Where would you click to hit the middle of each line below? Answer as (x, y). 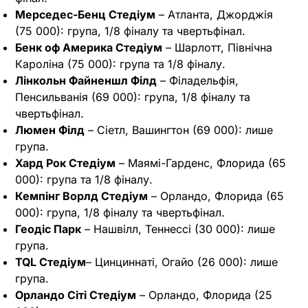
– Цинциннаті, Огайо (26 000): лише (182, 262)
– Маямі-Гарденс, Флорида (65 (201, 163)
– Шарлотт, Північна (217, 48)
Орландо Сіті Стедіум (76, 295)
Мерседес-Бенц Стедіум (85, 15)
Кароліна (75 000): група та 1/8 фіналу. (120, 64)
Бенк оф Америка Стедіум (89, 48)
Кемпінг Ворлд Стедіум (81, 196)
